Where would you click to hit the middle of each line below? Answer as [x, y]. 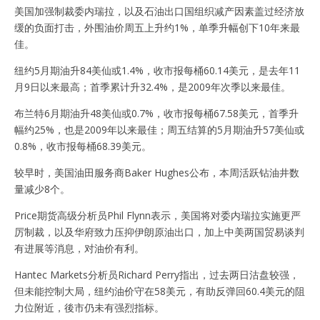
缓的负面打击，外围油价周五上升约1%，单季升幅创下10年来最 [157, 27]
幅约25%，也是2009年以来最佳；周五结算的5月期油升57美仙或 [159, 129]
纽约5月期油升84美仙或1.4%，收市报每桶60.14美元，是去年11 [157, 70]
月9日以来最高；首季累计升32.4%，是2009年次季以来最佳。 [152, 86]
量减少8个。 [42, 189]
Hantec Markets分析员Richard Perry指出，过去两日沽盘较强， [157, 274]
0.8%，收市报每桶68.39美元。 [83, 146]
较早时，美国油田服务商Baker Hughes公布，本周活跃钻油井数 [157, 172]
